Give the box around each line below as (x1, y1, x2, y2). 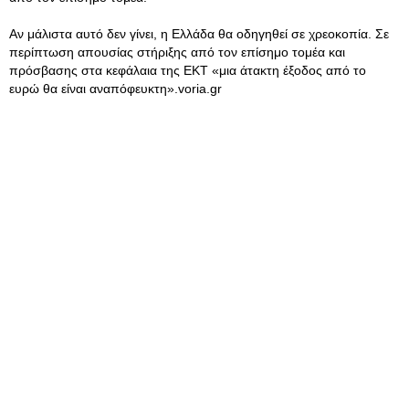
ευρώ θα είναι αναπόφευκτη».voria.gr (9, 81, 222, 96)
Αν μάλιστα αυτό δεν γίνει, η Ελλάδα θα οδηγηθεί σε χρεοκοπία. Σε (9, 26, 389, 41)
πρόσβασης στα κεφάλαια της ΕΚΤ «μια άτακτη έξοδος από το (9, 63, 366, 78)
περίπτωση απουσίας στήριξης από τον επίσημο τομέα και (9, 45, 345, 59)
